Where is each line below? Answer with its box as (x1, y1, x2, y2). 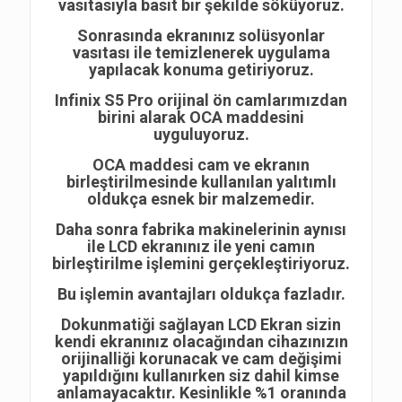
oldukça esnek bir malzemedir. (87, 189, 315, 208)
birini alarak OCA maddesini (98, 108, 304, 127)
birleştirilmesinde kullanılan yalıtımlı (66, 172, 336, 191)
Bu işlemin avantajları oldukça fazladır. (57, 284, 345, 303)
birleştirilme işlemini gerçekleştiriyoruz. (52, 254, 350, 273)
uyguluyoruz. (153, 125, 249, 144)
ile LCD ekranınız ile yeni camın (87, 237, 315, 256)
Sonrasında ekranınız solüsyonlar (77, 26, 325, 45)
